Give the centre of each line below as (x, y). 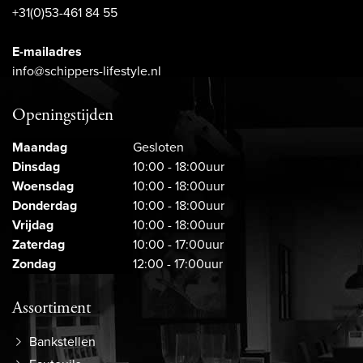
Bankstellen (62, 342)
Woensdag (43, 186)
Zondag (34, 264)
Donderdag (45, 206)
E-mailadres (47, 52)
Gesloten (158, 147)
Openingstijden (63, 115)
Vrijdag (33, 225)
